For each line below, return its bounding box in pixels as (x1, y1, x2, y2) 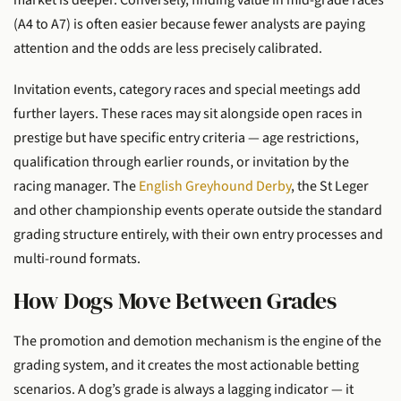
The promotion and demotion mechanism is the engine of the (13, 331, 381, 352)
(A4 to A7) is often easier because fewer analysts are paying (13, 14, 365, 35)
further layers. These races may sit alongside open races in (13, 103, 363, 124)
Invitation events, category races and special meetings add (13, 79, 361, 99)
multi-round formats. (13, 248, 141, 269)
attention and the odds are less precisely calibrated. (13, 38, 322, 59)
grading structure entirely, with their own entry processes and (13, 224, 383, 244)
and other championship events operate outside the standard (13, 200, 382, 220)
